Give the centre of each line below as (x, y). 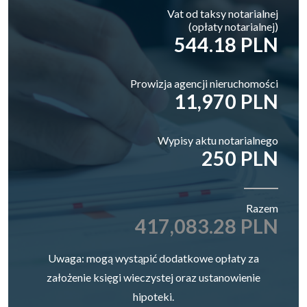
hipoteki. (153, 296)
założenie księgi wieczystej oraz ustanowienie (153, 277)
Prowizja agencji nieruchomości (204, 83)
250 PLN (240, 158)
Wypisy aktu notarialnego (218, 140)
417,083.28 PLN (207, 226)
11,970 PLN (226, 101)
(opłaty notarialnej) (233, 26)
